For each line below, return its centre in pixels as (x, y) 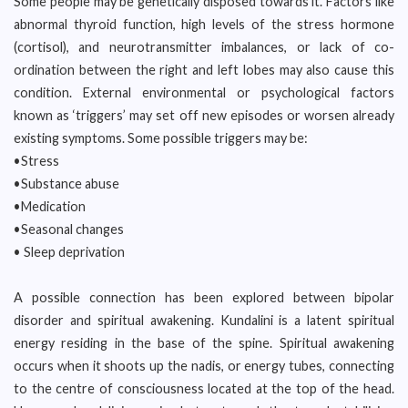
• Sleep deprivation (69, 252)
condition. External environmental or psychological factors (204, 92)
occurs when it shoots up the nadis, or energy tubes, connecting (204, 366)
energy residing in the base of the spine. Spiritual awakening (204, 343)
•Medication (50, 206)
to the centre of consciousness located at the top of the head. (204, 388)
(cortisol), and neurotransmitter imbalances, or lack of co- (204, 47)
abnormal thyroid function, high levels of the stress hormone (204, 24)
